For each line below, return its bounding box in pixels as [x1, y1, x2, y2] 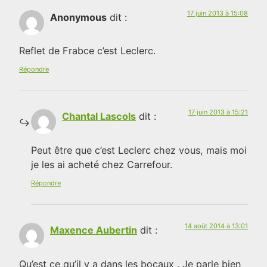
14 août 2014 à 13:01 [185, 222, 248, 231]
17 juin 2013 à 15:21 [188, 108, 248, 117]
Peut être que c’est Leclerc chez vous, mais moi [31, 144, 247, 156]
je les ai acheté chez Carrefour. [31, 158, 172, 170]
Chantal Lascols [62, 110, 136, 123]
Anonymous [50, 11, 107, 23]
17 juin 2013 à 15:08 [187, 8, 248, 17]
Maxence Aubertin [50, 224, 137, 237]
